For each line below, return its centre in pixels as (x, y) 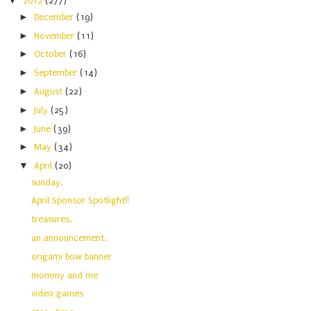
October (52, 54)
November (56, 35)
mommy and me (65, 275)
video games (58, 294)
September (57, 73)
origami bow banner (72, 256)
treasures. (52, 219)
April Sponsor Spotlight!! (81, 201)
